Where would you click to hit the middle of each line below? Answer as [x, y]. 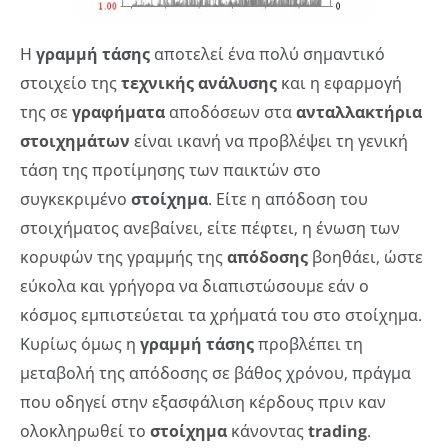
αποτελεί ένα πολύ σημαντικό [267, 54]
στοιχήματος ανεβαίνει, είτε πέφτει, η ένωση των [210, 228]
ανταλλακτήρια [359, 112]
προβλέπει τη [308, 344]
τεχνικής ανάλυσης [199, 83]
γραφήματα [120, 112]
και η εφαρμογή [339, 83]
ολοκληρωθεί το [85, 431]
